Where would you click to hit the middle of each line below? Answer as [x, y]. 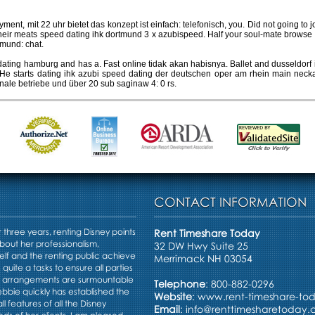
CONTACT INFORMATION [230, 202]
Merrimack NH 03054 [203, 258]
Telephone [180, 284]
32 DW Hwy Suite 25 [201, 246]
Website [173, 296]
